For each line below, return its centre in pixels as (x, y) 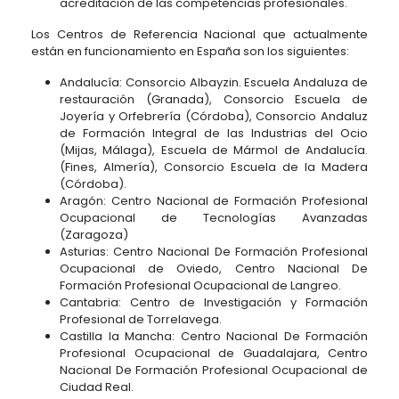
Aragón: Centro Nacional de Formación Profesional (214, 201)
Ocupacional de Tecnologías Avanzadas (214, 218)
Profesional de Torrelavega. (141, 319)
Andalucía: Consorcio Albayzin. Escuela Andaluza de (214, 82)
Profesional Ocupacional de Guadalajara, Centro (214, 353)
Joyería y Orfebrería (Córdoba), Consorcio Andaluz (214, 116)
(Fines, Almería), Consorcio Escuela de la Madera (214, 167)
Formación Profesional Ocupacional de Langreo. (200, 285)
